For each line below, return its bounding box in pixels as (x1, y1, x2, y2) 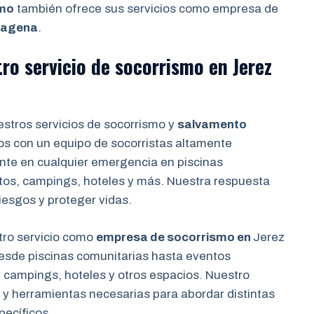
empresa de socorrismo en (96, 230, 253, 244)
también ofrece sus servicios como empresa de (14, 1, 278, 15)
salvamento (177, 118, 247, 131)
